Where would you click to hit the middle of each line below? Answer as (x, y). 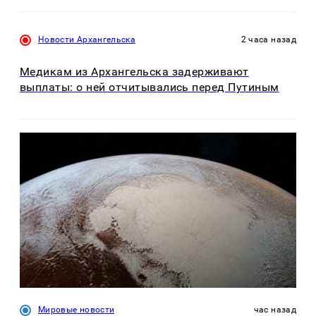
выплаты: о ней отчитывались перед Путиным (150, 87)
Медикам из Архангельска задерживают (134, 71)
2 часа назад (268, 40)
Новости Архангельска (87, 40)
